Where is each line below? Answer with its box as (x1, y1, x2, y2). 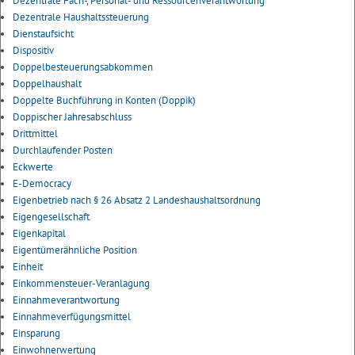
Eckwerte (13, 160, 53, 174)
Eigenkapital (13, 227, 66, 240)
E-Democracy (13, 177, 71, 190)
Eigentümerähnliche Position (13, 243, 137, 257)
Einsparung (13, 326, 60, 340)
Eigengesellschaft (13, 210, 90, 223)
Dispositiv (13, 44, 54, 57)
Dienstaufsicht (13, 27, 74, 40)
